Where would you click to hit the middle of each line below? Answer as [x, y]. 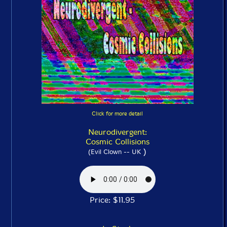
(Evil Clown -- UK [115, 152]
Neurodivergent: [117, 132]
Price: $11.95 [117, 200]
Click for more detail [117, 114]
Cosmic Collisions [117, 142]
